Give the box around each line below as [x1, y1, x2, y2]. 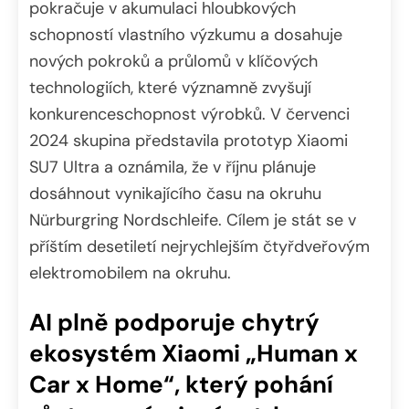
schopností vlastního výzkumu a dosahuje [29, 24, 342, 47]
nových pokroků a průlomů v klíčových [29, 50, 318, 73]
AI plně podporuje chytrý [29, 306, 320, 338]
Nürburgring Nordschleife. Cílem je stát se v [29, 209, 356, 232]
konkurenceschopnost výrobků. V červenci [29, 103, 350, 126]
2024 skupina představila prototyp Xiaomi [29, 130, 348, 152]
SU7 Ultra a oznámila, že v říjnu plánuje [29, 156, 316, 179]
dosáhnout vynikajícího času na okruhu [29, 183, 321, 205]
